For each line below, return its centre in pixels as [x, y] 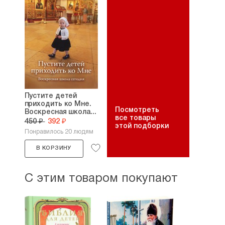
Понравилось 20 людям [59, 132]
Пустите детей [51, 96]
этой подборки [142, 126]
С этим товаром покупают [101, 179]
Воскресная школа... [60, 112]
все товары [135, 118]
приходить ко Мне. [58, 104]
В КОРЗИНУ [54, 148]
